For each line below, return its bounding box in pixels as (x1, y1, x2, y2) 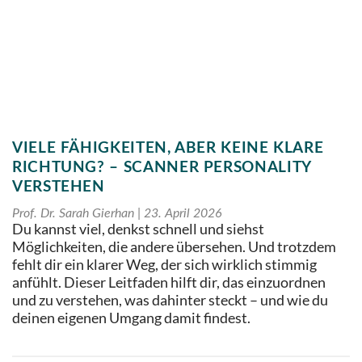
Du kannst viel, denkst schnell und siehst (12, 221, 264, 238)
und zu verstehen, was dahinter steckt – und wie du (12, 292, 328, 309)
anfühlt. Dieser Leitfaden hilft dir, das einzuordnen (12, 274, 326, 292)
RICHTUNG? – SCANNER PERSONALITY (12, 160, 311, 176)
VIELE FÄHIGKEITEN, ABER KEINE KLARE (12, 141, 324, 157)
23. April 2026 (141, 207, 222, 221)
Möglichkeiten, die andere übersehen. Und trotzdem (12, 238, 336, 256)
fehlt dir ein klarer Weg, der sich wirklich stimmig (12, 256, 317, 274)
